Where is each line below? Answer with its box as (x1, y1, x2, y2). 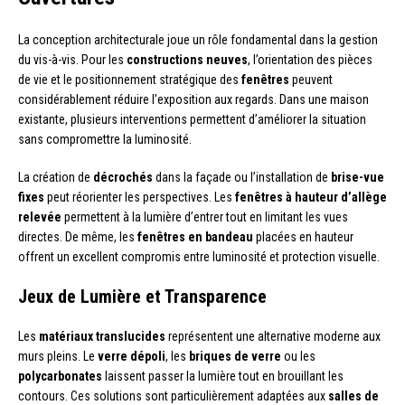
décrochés (93, 169, 153, 184)
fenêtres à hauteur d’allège (235, 189, 387, 204)
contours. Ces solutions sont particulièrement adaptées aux (18, 388, 328, 403)
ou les (281, 348, 316, 363)
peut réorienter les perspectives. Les (44, 189, 235, 204)
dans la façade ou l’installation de (153, 169, 331, 184)
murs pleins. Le (18, 348, 98, 363)
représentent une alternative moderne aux (165, 328, 381, 344)
